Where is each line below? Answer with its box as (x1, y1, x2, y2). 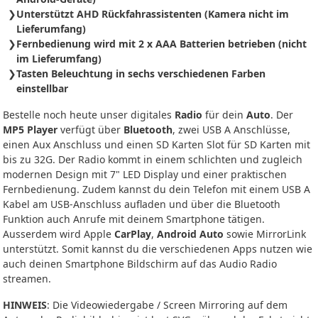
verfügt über (57, 123, 124, 137)
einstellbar (16, 82, 68, 96)
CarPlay (114, 227, 151, 241)
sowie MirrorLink (224, 227, 306, 241)
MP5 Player (3, 123, 57, 137)
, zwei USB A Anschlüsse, (172, 123, 290, 137)
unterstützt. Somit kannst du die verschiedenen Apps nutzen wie (3, 242, 312, 256)
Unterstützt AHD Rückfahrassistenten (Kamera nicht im (16, 7, 289, 21)
